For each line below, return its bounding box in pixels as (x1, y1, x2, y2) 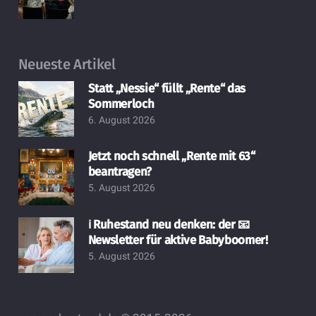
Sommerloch (87, 96, 154, 111)
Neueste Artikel (18, 55, 116, 73)
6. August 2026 (87, 114, 155, 126)
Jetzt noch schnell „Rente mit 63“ (87, 149, 255, 164)
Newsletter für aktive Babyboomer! (87, 232, 268, 248)
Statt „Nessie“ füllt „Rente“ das (87, 80, 245, 96)
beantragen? (87, 164, 152, 180)
